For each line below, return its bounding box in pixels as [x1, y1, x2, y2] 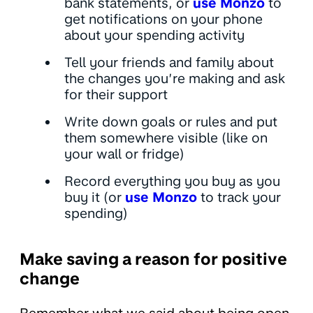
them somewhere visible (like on [64, 130, 268, 147]
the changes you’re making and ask [64, 71, 285, 87]
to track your [197, 189, 281, 206]
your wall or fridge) [64, 146, 184, 163]
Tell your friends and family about [64, 54, 274, 71]
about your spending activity [64, 27, 245, 44]
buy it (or [64, 189, 125, 206]
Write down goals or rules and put [64, 114, 277, 131]
